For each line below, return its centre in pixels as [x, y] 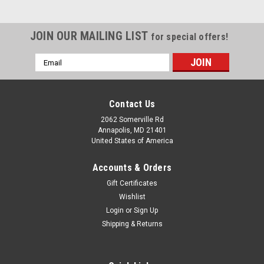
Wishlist [132, 197]
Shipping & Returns [132, 224]
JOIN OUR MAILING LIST [90, 36]
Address [51, 71]
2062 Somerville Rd [132, 120]
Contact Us [132, 104]
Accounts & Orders [132, 168]
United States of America [132, 141]
